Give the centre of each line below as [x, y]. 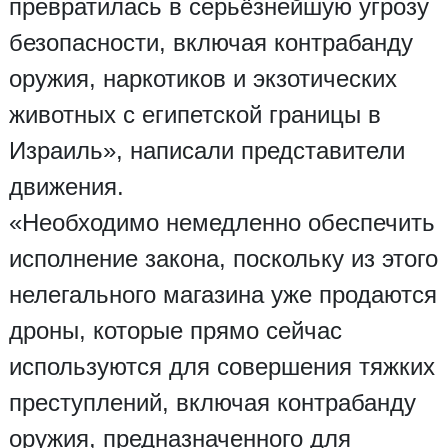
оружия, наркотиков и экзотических [202, 79]
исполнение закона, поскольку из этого [223, 259]
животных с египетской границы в [194, 115]
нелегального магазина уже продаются [222, 295]
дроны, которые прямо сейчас [175, 331]
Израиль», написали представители [206, 151]
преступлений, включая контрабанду [212, 403]
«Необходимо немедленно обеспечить [221, 223]
